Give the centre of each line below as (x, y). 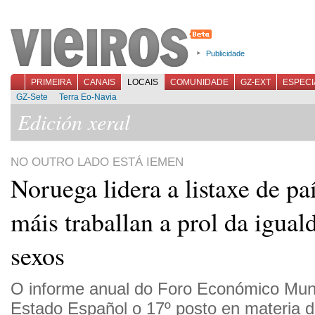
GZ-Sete (32, 97)
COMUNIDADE (199, 82)
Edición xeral (74, 122)
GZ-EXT (256, 82)
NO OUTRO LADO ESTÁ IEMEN (97, 162)
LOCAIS (143, 82)
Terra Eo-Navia (88, 97)
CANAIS (99, 82)
